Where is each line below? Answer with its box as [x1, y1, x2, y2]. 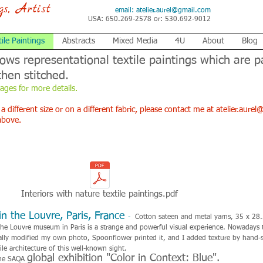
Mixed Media [112, 37, 157, 45]
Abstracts [62, 37, 95, 45]
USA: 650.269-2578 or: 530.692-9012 [88, 16, 211, 23]
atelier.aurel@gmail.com [136, 7, 211, 14]
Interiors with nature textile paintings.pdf [21, 190, 178, 198]
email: [115, 7, 136, 14]
